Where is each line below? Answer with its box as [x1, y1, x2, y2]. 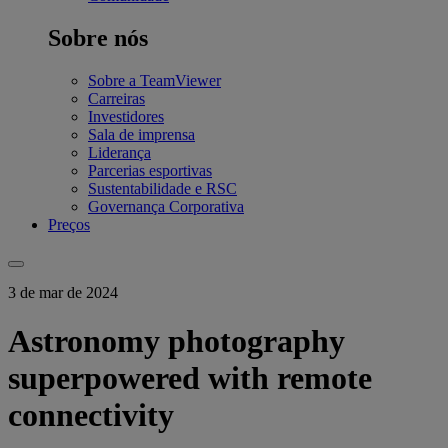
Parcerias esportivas [88, 161, 212, 179]
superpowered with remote [8, 359, 372, 396]
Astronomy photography [8, 322, 345, 359]
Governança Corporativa [88, 197, 244, 215]
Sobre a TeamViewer [88, 71, 221, 89]
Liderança [88, 143, 151, 161]
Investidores [88, 107, 164, 125]
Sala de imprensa [88, 125, 195, 143]
